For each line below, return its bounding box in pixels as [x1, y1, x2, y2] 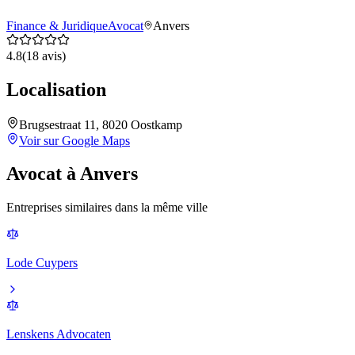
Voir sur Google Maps [19, 133, 130, 147]
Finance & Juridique [6, 18, 108, 32]
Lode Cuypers [6, 256, 78, 270]
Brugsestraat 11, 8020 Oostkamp [19, 117, 182, 132]
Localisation [6, 78, 106, 100]
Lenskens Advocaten [6, 327, 111, 342]
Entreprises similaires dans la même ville [6, 200, 208, 215]
